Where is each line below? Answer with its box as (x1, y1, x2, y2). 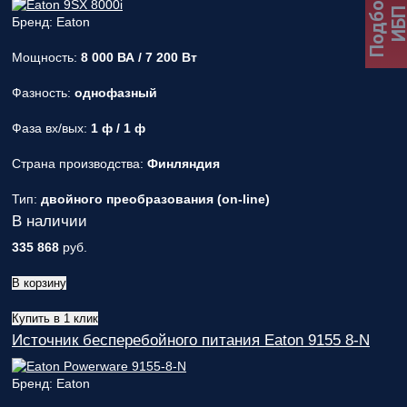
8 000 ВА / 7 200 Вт (81, 50, 197, 65)
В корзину (12, 276, 66, 290)
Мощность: (12, 50, 81, 65)
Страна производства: (12, 156, 147, 171)
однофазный (74, 85, 157, 100)
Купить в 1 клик (12, 312, 98, 325)
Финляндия (147, 156, 220, 171)
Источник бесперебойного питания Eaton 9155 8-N (12, 332, 370, 349)
